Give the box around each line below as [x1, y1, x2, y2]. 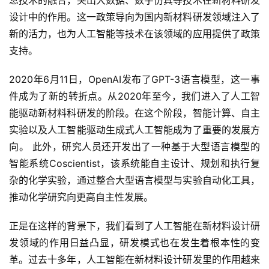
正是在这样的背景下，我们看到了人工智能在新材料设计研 [9, 220, 260, 232]
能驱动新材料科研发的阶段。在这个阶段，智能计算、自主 [9, 107, 260, 119]
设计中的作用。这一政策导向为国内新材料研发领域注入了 [9, 11, 260, 23]
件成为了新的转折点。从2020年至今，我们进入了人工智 [9, 90, 260, 102]
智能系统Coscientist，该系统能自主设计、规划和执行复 [9, 157, 260, 169]
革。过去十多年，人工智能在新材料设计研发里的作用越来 [9, 253, 260, 265]
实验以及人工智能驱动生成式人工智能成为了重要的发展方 [9, 124, 260, 136]
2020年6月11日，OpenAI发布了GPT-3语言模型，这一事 [9, 73, 260, 85]
